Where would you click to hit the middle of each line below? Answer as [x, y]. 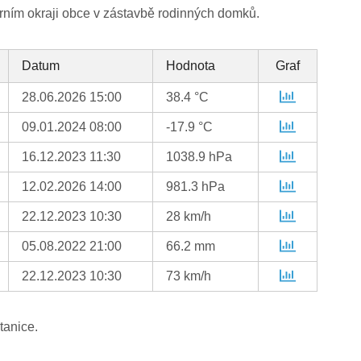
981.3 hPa [196, 187]
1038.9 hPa [199, 157]
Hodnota [191, 66]
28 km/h [189, 217]
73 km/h [189, 276]
